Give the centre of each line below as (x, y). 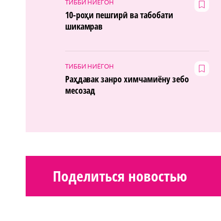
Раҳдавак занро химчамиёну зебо (127, 79)
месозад (80, 91)
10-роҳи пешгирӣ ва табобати (119, 15)
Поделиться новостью (120, 176)
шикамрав (84, 26)
